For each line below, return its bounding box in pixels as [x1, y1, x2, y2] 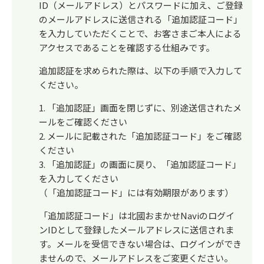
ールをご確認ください [39, 115, 127, 128]
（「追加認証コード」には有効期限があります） [39, 186, 233, 199]
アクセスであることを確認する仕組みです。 [39, 41, 214, 54]
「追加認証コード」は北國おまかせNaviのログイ [39, 209, 235, 222]
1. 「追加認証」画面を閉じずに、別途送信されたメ [39, 101, 242, 114]
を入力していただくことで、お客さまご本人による [39, 27, 242, 39]
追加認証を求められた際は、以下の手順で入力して [39, 64, 242, 77]
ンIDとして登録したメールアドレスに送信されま [39, 223, 234, 236]
